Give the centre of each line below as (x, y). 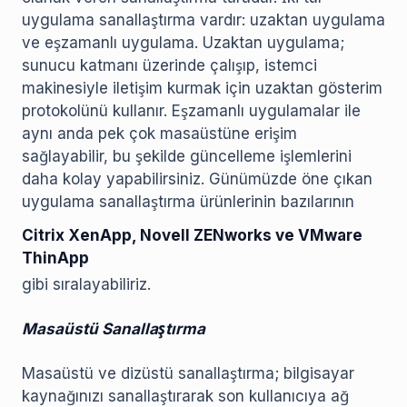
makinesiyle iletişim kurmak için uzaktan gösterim (202, 89)
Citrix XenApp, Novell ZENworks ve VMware (192, 236)
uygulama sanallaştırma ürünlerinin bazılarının (188, 202)
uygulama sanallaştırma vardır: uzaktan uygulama (203, 20)
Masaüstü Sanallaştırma (114, 329)
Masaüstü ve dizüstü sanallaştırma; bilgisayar (188, 374)
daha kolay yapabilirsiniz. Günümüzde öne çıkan (197, 179)
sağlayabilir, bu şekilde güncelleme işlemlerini (187, 157)
